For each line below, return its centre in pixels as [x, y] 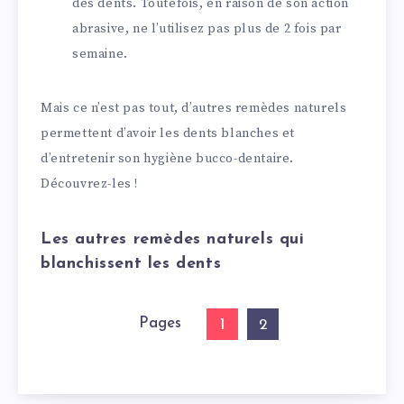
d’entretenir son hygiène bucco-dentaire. [168, 159]
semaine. [100, 55]
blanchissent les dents [131, 263]
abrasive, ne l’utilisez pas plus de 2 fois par [207, 29]
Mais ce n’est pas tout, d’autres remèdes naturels [194, 109]
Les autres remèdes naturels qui [173, 239]
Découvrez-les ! [89, 184]
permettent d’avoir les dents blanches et [168, 134]
